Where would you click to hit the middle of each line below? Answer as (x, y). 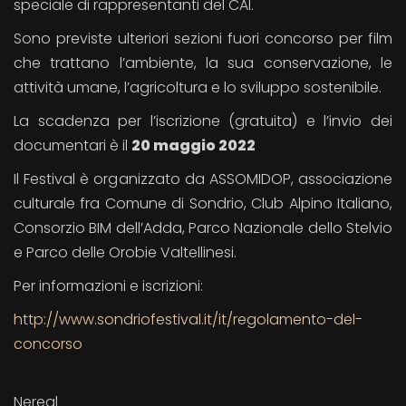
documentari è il (72, 145)
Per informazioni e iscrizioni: (108, 286)
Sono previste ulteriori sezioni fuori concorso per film (203, 39)
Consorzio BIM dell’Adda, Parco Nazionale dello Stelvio (203, 228)
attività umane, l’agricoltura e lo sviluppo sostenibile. (198, 87)
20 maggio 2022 (193, 145)
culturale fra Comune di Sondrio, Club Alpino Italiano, (203, 203)
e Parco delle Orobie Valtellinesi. (125, 252)
